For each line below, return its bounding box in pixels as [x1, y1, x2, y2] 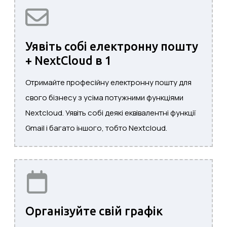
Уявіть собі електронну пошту [25, 40, 198, 53]
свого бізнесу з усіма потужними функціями [25, 92, 183, 103]
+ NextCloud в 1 [25, 54, 111, 67]
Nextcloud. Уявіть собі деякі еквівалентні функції [25, 107, 196, 119]
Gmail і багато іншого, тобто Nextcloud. [25, 123, 167, 134]
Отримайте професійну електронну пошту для [25, 77, 192, 88]
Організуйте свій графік [25, 204, 163, 218]
